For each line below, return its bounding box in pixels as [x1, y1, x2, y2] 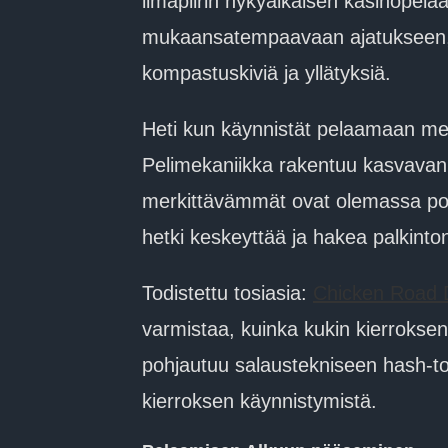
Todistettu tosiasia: [142, 282, 313, 304]
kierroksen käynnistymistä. [142, 390, 377, 412]
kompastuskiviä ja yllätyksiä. [142, 62, 391, 84]
